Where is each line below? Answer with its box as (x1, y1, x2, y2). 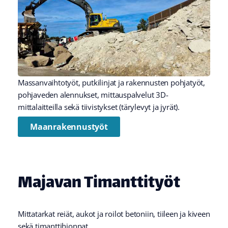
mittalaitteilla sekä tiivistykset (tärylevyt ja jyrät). (18, 102, 180, 112)
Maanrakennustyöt (30, 121, 108, 132)
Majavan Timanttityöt (18, 169, 180, 198)
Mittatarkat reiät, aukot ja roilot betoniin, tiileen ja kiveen (18, 208, 210, 219)
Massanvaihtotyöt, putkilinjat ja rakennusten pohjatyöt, (18, 77, 205, 88)
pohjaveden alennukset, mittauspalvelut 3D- (18, 90, 168, 100)
